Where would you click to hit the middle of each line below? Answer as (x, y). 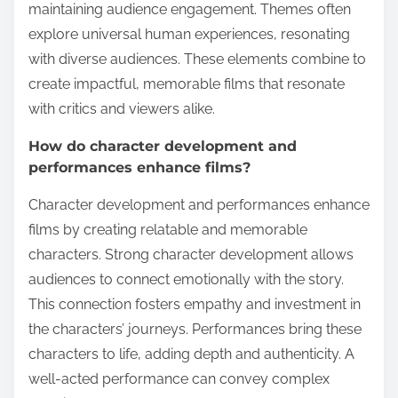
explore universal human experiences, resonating (189, 34)
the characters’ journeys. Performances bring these (195, 329)
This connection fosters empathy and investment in (195, 304)
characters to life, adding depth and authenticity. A (191, 354)
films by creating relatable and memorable (168, 229)
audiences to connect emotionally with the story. (186, 279)
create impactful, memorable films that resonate (187, 84)
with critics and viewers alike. (122, 108)
